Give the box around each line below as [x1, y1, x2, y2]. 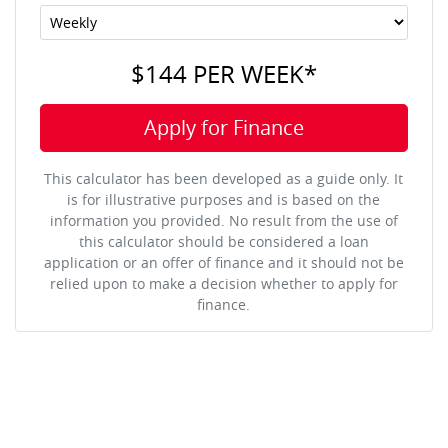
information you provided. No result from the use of [49, 211, 398, 231]
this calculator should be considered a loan [78, 232, 369, 252]
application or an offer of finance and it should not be [43, 253, 404, 273]
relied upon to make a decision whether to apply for [49, 274, 398, 294]
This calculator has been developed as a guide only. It [44, 169, 404, 189]
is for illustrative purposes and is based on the [67, 190, 381, 210]
